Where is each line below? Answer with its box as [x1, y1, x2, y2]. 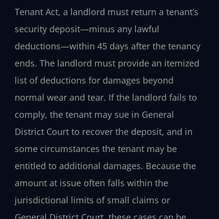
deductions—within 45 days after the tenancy [15, 40, 200, 52]
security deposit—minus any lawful [15, 22, 159, 35]
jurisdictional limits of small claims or [15, 194, 170, 206]
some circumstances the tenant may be [15, 142, 177, 154]
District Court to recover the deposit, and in [15, 125, 193, 137]
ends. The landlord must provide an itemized [15, 57, 199, 69]
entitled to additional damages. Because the [15, 159, 196, 172]
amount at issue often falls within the [15, 176, 168, 189]
